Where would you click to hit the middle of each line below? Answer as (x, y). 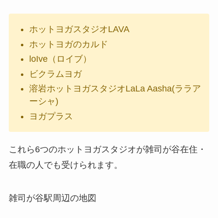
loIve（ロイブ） (60, 59)
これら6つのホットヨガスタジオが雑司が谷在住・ (107, 150)
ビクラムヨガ (55, 74)
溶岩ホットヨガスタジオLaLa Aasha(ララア (115, 89)
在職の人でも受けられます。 (65, 165)
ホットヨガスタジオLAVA (79, 29)
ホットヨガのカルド (68, 44)
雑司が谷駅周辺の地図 (52, 198)
